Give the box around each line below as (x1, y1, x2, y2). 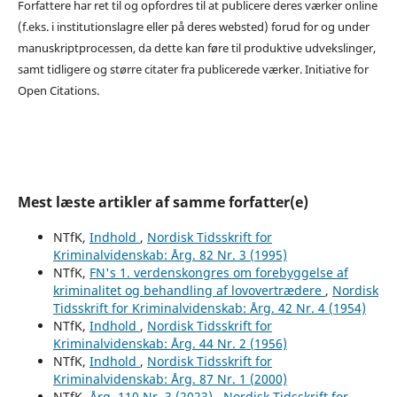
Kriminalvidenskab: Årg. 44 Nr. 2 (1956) (52, 334, 287, 352)
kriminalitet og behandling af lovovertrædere (52, 281, 325, 299)
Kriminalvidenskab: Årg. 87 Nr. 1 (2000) (52, 370, 287, 387)
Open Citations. (17, 82, 99, 98)
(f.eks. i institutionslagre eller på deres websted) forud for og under (17, 18, 370, 35)
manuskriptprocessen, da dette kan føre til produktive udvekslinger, (17, 39, 376, 56)
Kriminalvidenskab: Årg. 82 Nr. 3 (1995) (52, 245, 287, 263)
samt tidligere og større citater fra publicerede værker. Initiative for (17, 60, 369, 77)
